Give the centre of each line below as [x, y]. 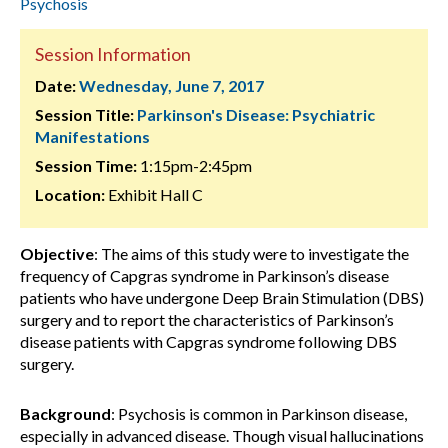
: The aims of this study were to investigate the [251, 253]
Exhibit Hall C [154, 194]
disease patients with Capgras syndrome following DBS [208, 341]
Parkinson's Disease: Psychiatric [256, 114]
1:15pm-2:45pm [194, 165]
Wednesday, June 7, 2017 [171, 85]
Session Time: [86, 165]
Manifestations [92, 136]
